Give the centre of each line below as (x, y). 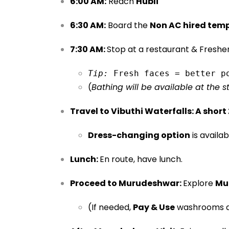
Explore (199, 183)
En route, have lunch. (141, 159)
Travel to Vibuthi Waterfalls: (132, 111)
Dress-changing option (139, 135)
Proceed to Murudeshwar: (126, 183)
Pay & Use (154, 207)
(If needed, (110, 207)
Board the (128, 25)
